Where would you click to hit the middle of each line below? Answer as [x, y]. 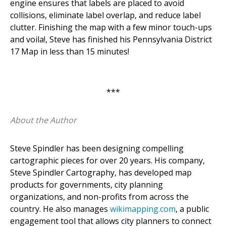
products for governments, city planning [87, 184]
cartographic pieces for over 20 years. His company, [107, 160]
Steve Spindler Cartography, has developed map [101, 172]
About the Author [43, 120]
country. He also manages [60, 209]
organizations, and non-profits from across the [99, 196]
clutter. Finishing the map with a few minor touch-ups [111, 27]
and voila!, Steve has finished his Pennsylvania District [111, 39]
